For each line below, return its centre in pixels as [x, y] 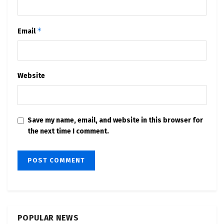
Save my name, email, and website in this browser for [115, 120]
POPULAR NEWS [48, 218]
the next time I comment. [68, 131]
